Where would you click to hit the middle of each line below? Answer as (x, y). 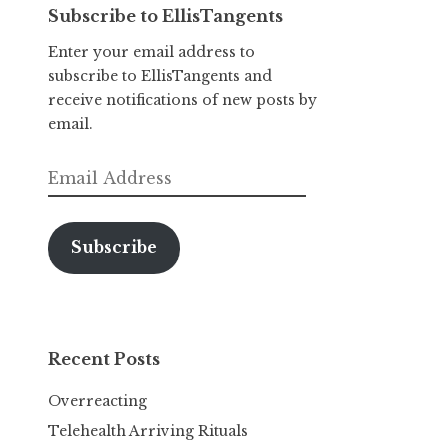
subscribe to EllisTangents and (160, 75)
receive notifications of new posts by (182, 99)
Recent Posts (104, 359)
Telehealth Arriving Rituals (148, 431)
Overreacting (97, 401)
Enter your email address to (151, 51)
